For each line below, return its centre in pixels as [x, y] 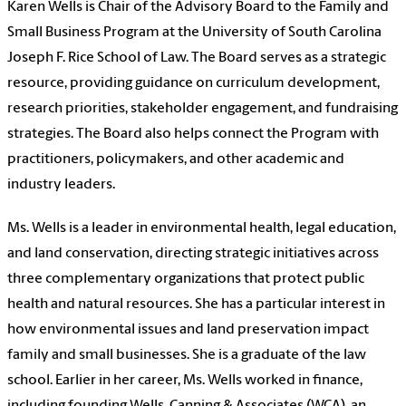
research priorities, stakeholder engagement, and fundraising [203, 109]
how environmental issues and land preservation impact [188, 330]
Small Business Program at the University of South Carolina [194, 33]
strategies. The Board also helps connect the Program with [193, 135]
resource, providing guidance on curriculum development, [193, 84]
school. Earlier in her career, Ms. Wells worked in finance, [185, 381]
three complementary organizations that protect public [186, 280]
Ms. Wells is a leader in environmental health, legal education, [202, 229]
